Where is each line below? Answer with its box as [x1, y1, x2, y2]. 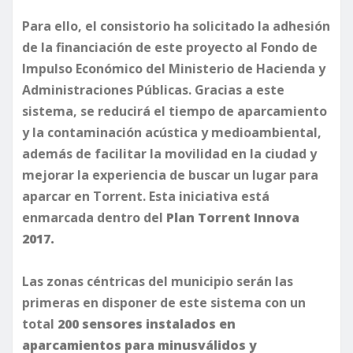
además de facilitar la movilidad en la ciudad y [22, 144, 317, 162]
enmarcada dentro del [22, 208, 166, 226]
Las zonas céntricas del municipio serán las [22, 272, 293, 290]
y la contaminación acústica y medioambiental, [22, 123, 321, 141]
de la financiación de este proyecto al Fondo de [22, 38, 318, 56]
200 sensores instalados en [58, 314, 236, 333]
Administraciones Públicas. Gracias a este [22, 80, 284, 98]
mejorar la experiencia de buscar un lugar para [22, 165, 318, 184]
